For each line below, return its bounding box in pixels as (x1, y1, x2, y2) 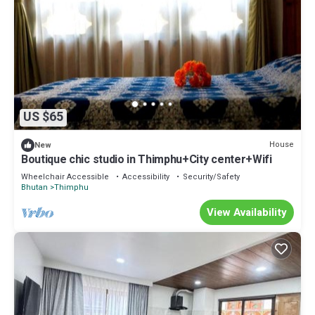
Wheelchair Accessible (21, 170, 109, 183)
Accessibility (122, 170, 169, 183)
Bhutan (21, 181, 48, 193)
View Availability (207, 204, 287, 220)
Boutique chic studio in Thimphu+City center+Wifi (21, 150, 272, 168)
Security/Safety (183, 170, 240, 183)
